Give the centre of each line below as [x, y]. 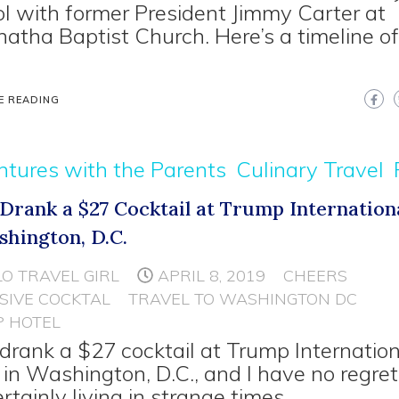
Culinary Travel [310, 169]
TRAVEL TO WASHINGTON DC [243, 298]
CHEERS [316, 275]
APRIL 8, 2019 [212, 275]
